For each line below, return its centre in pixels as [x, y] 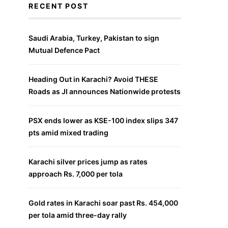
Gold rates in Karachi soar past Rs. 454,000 [103, 203]
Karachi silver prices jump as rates [88, 162]
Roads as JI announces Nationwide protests [105, 91]
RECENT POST [59, 6]
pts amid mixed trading [68, 133]
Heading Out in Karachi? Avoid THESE [93, 79]
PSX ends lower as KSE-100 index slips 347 [103, 120]
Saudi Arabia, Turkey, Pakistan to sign [94, 38]
